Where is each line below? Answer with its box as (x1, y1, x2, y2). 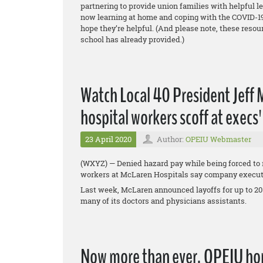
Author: (157, 134, 186, 145)
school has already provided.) (80, 34, 184, 45)
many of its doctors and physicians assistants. (80, 195, 247, 207)
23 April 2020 (85, 134, 131, 145)
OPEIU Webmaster (186, 134, 251, 145)
